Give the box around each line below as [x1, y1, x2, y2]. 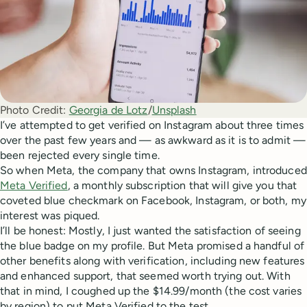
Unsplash [151, 103, 197, 117]
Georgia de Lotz [69, 103, 148, 117]
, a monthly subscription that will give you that [67, 179, 297, 193]
